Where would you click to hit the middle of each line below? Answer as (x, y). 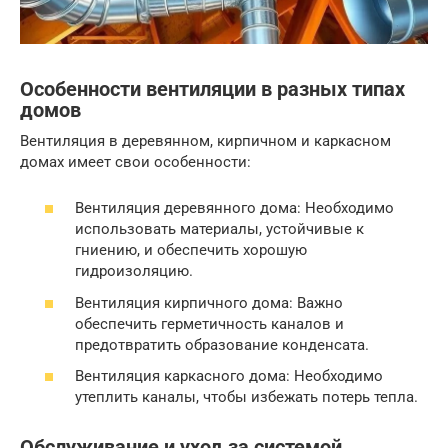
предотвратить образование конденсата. (222, 344)
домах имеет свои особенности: (135, 161)
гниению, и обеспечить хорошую (191, 250)
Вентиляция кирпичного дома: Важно (209, 302)
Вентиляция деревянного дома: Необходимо (234, 208)
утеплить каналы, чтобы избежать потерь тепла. (246, 397)
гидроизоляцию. (134, 271)
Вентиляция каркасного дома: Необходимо (229, 376)
